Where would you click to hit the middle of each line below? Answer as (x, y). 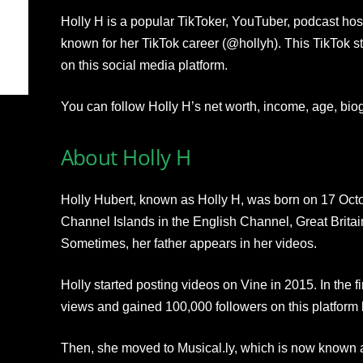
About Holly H (126, 158)
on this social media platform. (144, 66)
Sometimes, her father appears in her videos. (188, 244)
